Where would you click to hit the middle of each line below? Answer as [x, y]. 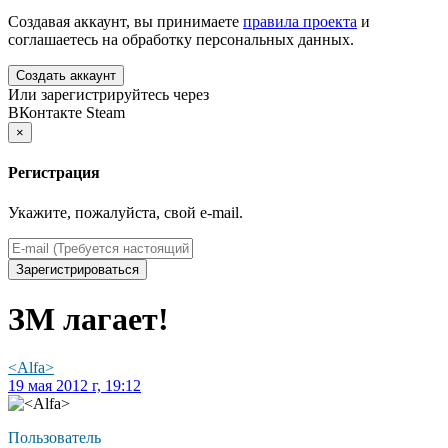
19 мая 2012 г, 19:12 [74, 386]
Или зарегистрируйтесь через [108, 95]
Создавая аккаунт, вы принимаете [125, 22]
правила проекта [300, 22]
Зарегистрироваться [77, 269]
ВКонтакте [45, 113]
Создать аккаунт [66, 76]
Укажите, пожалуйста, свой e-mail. [125, 212]
